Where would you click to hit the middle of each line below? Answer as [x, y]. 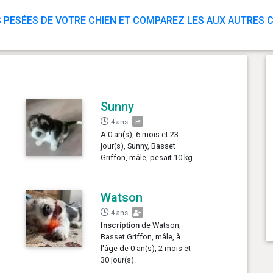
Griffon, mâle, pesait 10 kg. [148, 157]
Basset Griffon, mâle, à [141, 236]
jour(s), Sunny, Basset [138, 146]
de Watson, [161, 225]
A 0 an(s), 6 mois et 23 [140, 134]
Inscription [120, 225]
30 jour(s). [119, 260]
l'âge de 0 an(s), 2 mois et [146, 248]
